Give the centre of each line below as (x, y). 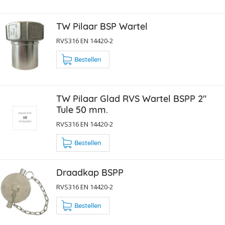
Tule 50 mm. (82, 110)
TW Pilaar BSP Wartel (102, 27)
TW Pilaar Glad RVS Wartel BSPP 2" (131, 99)
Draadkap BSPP (90, 173)
